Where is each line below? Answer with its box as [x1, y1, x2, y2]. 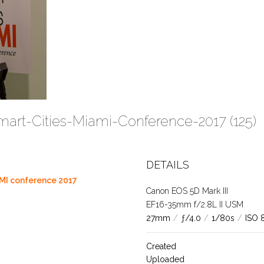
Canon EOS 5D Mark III [146, 186, 228, 196]
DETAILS [146, 159, 189, 171]
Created [146, 242, 176, 251]
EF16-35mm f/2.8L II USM [146, 200, 243, 209]
